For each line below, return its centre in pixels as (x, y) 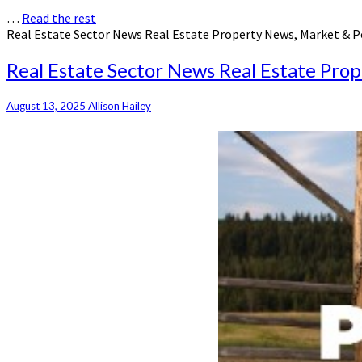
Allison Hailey (120, 106)
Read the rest (59, 18)
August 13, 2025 (47, 106)
